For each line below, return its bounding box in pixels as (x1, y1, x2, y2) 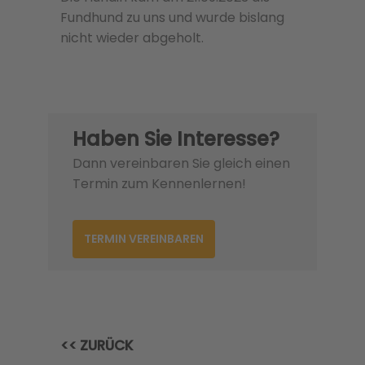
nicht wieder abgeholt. (60, 28, 204, 47)
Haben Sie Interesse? (73, 125, 279, 152)
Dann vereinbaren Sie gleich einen (73, 153, 290, 173)
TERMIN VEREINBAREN (84, 230, 204, 247)
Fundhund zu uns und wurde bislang (60, 7, 284, 27)
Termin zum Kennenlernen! (73, 174, 246, 193)
